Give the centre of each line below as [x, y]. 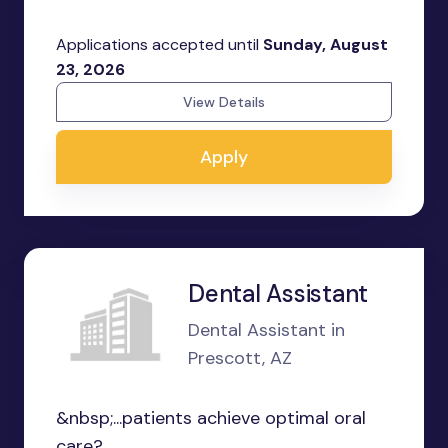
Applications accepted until [159, 44]
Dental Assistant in [266, 330]
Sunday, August [325, 44]
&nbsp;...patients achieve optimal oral [211, 418]
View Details [224, 102]
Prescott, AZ [240, 358]
